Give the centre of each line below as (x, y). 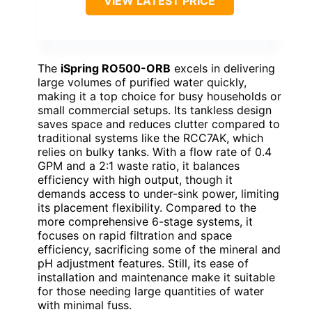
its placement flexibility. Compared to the (147, 207)
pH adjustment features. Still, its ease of (143, 263)
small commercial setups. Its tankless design (155, 110)
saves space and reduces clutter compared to (159, 124)
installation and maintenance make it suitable (156, 277)
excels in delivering (223, 68)
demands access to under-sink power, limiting (158, 193)
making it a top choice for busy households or (159, 96)
